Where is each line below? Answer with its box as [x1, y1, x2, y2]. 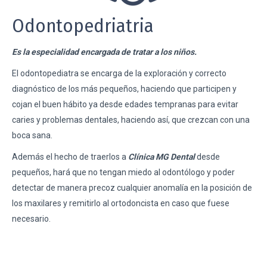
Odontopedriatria [12, 14, 154, 37]
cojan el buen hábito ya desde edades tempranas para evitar [12, 100, 238, 109]
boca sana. [12, 131, 52, 140]
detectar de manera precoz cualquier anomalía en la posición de [12, 183, 252, 193]
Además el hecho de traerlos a [12, 152, 128, 162]
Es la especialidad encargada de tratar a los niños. [12, 47, 197, 57]
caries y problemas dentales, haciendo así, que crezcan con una [12, 115, 250, 125]
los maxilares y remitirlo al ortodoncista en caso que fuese [12, 198, 229, 208]
